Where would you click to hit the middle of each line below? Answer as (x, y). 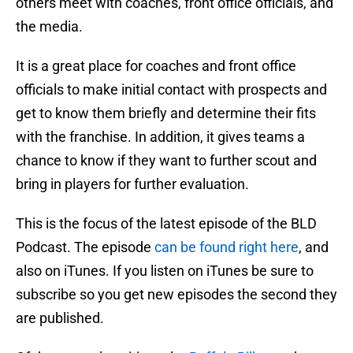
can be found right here (227, 247)
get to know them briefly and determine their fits (166, 113)
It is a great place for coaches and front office (156, 66)
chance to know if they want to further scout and (166, 161)
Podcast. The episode (85, 247)
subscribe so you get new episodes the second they (176, 295)
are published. (60, 318)
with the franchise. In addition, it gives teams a (160, 137)
